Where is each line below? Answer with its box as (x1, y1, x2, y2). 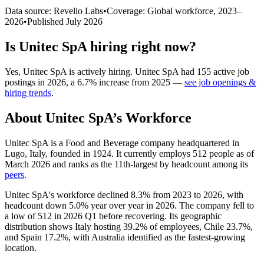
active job (211, 66, 249, 77)
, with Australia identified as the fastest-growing (68, 232, 245, 242)
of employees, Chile (147, 221, 226, 232)
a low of (5, 210, 38, 221)
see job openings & (184, 77, 256, 87)
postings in (5, 77, 47, 87)
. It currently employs (111, 148, 193, 159)
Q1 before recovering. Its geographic (82, 210, 222, 221)
